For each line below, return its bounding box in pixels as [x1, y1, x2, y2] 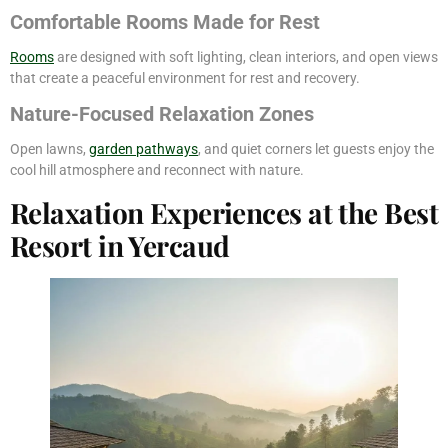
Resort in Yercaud [10, 226, 230, 264]
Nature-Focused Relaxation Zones [10, 101, 314, 126]
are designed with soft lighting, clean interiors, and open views [54, 49, 438, 66]
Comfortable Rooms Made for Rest [10, 10, 320, 35]
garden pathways [89, 141, 198, 158]
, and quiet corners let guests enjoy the [198, 141, 434, 158]
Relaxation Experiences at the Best [10, 193, 438, 231]
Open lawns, [10, 141, 89, 158]
